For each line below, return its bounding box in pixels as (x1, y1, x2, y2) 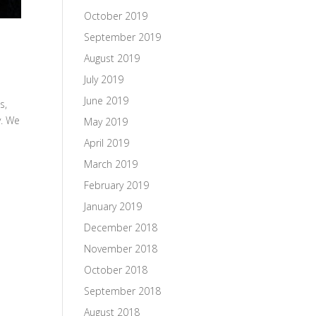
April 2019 (84, 136, 130, 150)
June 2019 (84, 94, 129, 107)
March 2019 (84, 157, 138, 171)
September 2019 (84, 30, 162, 44)
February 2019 (84, 178, 150, 192)
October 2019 (84, 9, 148, 23)
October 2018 (84, 263, 148, 276)
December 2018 (84, 221, 158, 234)
